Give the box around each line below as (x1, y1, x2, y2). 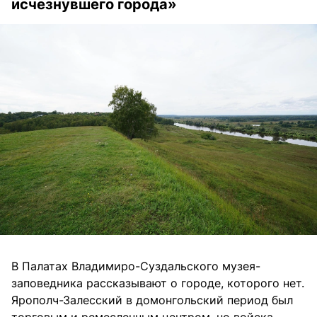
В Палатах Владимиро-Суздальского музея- (11, 259, 260, 274)
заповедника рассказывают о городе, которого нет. (11, 276, 304, 291)
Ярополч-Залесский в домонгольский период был (11, 293, 293, 308)
